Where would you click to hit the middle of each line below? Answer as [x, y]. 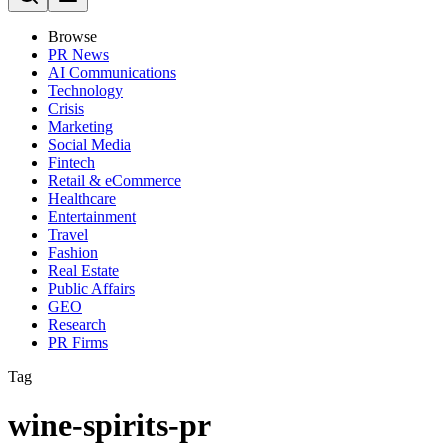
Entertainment [92, 216]
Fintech [71, 162]
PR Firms [78, 342]
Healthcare [82, 198]
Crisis [66, 108]
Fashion [73, 252]
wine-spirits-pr [109, 425]
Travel [68, 234]
